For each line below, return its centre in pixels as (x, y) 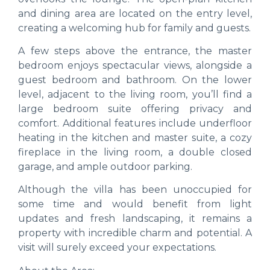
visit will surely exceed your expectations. (117, 248)
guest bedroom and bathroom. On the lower (135, 80)
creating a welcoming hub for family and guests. (134, 28)
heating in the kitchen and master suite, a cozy (135, 137)
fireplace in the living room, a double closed (135, 152)
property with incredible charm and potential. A (135, 233)
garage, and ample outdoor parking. (105, 166)
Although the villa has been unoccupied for (135, 190)
